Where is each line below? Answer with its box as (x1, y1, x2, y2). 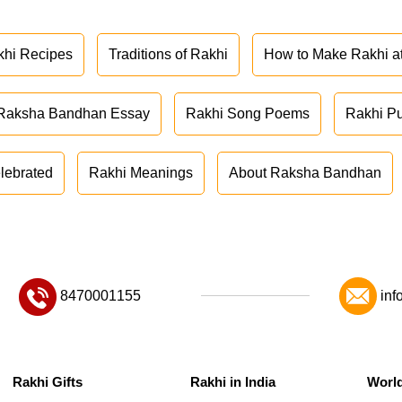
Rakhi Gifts (13, 374, 83, 390)
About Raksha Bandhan (229, 165, 382, 181)
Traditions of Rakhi (109, 47, 229, 63)
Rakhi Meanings (89, 165, 194, 181)
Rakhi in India (189, 374, 275, 390)
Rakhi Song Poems (186, 106, 310, 122)
